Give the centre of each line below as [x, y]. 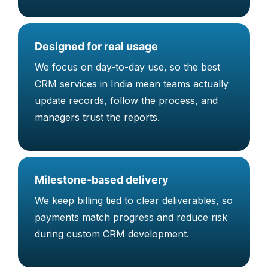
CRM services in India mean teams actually [132, 83]
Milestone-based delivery [102, 179]
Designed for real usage [96, 46]
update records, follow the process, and [126, 100]
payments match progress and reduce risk [131, 217]
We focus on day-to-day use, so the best [127, 67]
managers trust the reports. [97, 117]
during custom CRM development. [112, 234]
